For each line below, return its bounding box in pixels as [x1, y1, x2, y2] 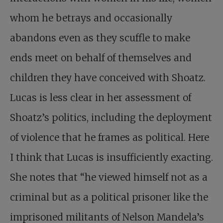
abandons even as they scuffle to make [10, 32, 190, 44]
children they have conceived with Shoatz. [10, 72, 206, 84]
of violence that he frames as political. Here [10, 131, 209, 144]
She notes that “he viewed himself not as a [10, 171, 208, 184]
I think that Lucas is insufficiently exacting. [10, 151, 213, 164]
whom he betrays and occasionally [10, 12, 172, 24]
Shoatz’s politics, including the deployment [10, 111, 212, 124]
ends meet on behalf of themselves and [10, 52, 192, 64]
